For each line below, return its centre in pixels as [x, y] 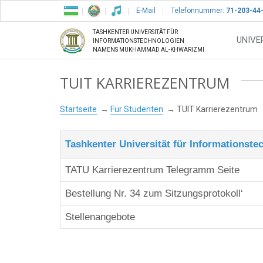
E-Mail [146, 11]
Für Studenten [137, 109]
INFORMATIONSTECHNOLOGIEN [139, 41]
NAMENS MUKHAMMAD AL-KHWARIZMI [149, 50]
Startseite [78, 109]
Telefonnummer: [198, 11]
